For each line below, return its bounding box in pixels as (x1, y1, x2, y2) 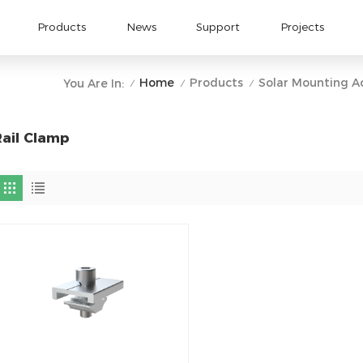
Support (196, 20, 241, 34)
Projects (280, 20, 325, 34)
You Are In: (62, 75, 124, 91)
